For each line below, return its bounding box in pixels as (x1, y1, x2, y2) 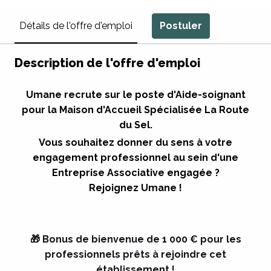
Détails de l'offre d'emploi (19, 20, 132, 32)
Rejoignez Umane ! (89, 181, 182, 194)
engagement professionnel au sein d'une (33, 151, 238, 163)
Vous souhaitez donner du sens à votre (39, 136, 232, 148)
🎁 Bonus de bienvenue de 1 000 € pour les (30, 233, 241, 245)
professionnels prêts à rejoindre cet (45, 248, 226, 260)
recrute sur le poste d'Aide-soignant (64, 88, 246, 100)
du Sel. (119, 119, 152, 131)
